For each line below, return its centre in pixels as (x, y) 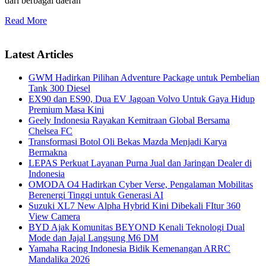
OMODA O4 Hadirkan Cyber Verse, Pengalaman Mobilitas (141, 184)
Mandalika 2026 (59, 259)
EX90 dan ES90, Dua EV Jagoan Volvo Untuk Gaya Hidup (142, 99)
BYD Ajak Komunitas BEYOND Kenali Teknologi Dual (137, 227)
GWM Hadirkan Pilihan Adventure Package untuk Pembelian (144, 77)
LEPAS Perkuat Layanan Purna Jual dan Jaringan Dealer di (140, 163)
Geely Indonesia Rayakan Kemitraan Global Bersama (129, 120)
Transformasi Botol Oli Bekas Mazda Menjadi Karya (128, 141)
